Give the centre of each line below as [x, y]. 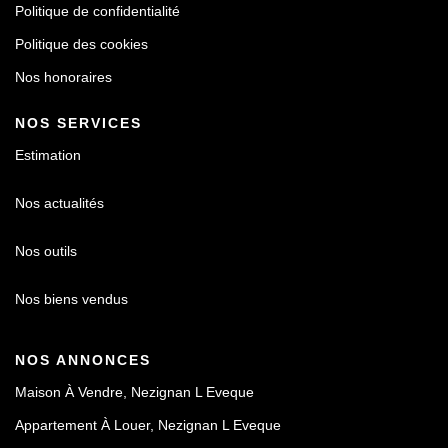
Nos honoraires [63, 77]
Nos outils [46, 251]
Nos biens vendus [71, 299]
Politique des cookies [81, 44]
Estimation [48, 155]
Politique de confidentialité [97, 11]
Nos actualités [59, 203]
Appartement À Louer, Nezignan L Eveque [148, 425]
